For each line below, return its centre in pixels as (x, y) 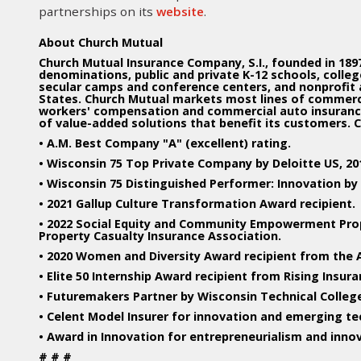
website (180, 12)
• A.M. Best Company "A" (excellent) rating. (165, 143)
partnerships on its (98, 12)
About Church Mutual (101, 43)
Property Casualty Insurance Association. (160, 236)
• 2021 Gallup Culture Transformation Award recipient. (197, 204)
